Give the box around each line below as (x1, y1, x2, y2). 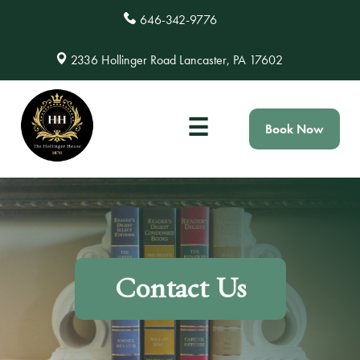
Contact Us (114, 275, 246, 303)
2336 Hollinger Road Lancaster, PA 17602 (71, 51, 283, 68)
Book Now (265, 121, 324, 137)
